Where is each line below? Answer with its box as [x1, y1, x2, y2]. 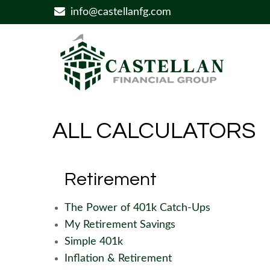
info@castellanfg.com [71, 7, 172, 17]
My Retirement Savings [64, 219, 175, 230]
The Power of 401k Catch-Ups [64, 202, 210, 213]
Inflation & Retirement [64, 253, 172, 264]
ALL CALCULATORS [52, 119, 256, 143]
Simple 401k [64, 236, 123, 247]
